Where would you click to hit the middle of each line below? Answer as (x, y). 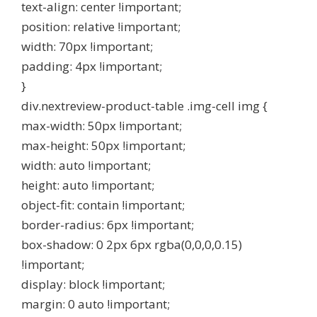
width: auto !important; (86, 165)
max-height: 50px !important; (103, 145)
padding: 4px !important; (92, 66)
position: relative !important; (101, 27)
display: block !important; (93, 284)
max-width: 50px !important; (102, 126)
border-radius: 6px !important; (108, 225)
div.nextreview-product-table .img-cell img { (144, 106)
